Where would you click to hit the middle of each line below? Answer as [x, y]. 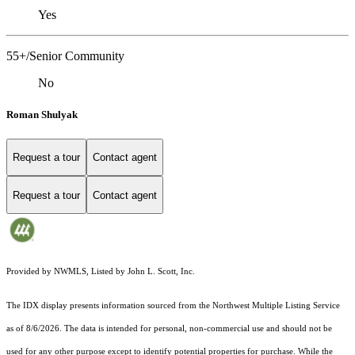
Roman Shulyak [42, 114]
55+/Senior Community [65, 56]
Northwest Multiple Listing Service [276, 306]
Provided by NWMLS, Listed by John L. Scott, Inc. [101, 272]
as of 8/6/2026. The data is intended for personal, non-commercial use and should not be [169, 329]
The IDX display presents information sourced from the [109, 306]
